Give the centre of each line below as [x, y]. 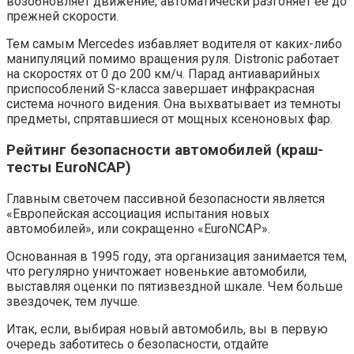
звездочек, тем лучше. [73, 301]
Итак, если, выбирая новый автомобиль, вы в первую [167, 329]
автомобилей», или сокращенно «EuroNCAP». [138, 228]
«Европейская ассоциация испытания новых [138, 213]
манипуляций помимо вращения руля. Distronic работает [173, 59]
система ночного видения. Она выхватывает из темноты [174, 104]
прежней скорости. [62, 17]
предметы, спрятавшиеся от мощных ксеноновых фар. [169, 119]
